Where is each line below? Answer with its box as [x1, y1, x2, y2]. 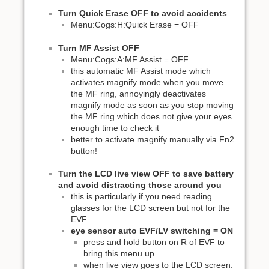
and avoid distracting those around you [58, 180, 222, 190]
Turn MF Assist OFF [58, 43, 139, 53]
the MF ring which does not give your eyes [71, 111, 232, 121]
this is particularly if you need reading [71, 192, 212, 202]
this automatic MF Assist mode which [71, 65, 211, 76]
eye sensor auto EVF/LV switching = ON [71, 226, 233, 236]
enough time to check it [71, 122, 159, 133]
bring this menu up [83, 249, 154, 259]
